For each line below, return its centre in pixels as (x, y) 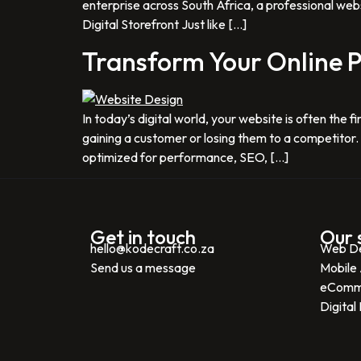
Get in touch (143, 237)
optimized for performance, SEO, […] (185, 157)
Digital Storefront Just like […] (164, 25)
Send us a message (143, 268)
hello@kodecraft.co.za (152, 249)
